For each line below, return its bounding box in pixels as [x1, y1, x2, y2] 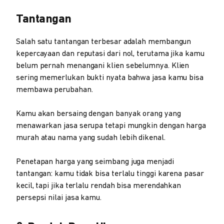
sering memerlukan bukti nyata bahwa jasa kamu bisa [16, 74, 204, 82]
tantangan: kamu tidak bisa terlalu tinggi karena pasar [16, 170, 204, 178]
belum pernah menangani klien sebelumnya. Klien [16, 62, 189, 70]
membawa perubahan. [16, 86, 93, 94]
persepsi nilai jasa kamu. [16, 194, 101, 202]
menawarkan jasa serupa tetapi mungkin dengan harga [16, 122, 206, 130]
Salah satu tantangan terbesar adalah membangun [16, 38, 191, 46]
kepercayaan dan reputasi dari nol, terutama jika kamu [16, 50, 204, 58]
